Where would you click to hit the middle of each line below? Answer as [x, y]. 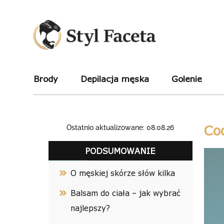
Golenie [187, 78]
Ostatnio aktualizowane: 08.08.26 [120, 127]
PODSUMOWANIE [120, 151]
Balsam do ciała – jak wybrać [126, 193]
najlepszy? [90, 208]
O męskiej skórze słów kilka [124, 173]
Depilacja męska [115, 78]
